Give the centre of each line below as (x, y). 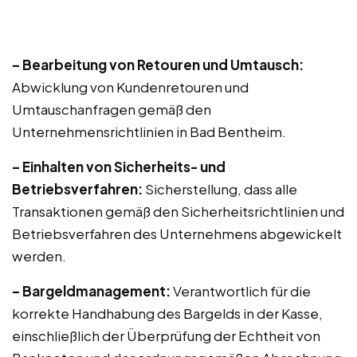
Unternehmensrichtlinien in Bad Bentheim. (149, 131)
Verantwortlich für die (241, 291)
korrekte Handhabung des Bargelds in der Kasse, (167, 313)
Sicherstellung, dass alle (220, 189)
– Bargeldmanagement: (91, 291)
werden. (39, 256)
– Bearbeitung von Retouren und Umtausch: (158, 65)
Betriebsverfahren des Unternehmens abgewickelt (177, 233)
